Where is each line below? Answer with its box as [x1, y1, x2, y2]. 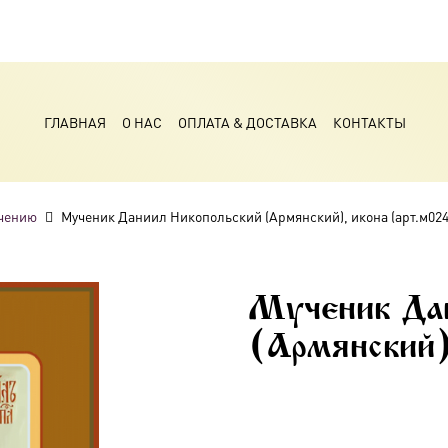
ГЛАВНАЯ [43, 113, 106, 131]
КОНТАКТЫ [332, 113, 406, 131]
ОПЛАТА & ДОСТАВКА [177, 113, 317, 131]
